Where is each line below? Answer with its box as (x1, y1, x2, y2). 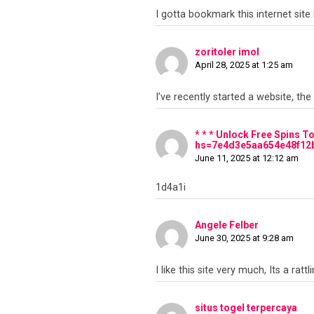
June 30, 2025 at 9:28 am (195, 233, 294, 244)
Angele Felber (195, 219, 259, 231)
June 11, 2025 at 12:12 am (195, 153, 299, 164)
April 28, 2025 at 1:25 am (195, 60, 293, 71)
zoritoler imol (195, 46, 259, 58)
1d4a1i (156, 182, 186, 194)
